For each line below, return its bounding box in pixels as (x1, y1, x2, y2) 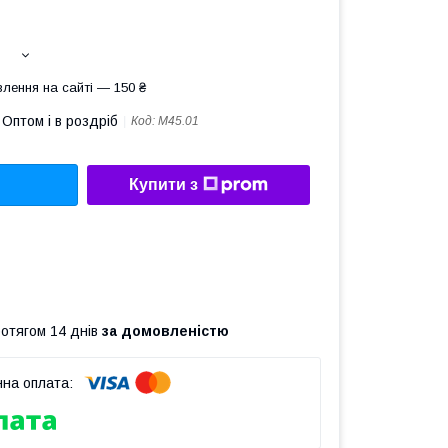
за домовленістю (102, 322, 229, 339)
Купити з (129, 176, 198, 194)
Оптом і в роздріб (2, 113, 118, 129)
